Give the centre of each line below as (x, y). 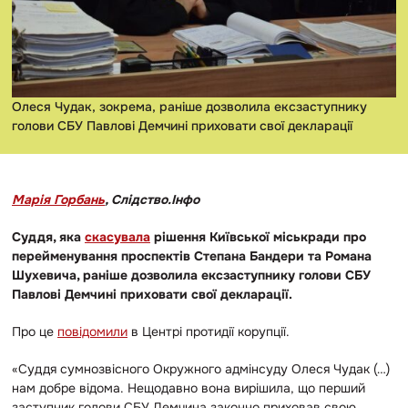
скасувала (117, 236)
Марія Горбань (58, 199)
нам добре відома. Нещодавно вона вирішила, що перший (189, 388)
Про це (35, 331)
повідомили (92, 331)
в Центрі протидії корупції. (209, 331)
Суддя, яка (48, 236)
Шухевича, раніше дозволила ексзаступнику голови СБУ (191, 275)
